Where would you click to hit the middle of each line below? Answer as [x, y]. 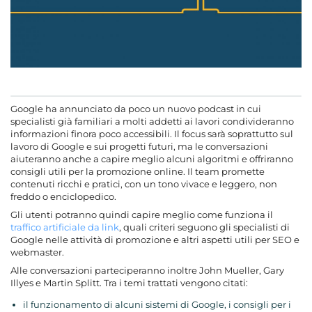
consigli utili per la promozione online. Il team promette [138, 171]
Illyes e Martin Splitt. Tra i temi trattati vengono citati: [129, 283]
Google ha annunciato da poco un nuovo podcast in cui [136, 109]
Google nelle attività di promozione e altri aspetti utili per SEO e [155, 240]
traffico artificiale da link [65, 227]
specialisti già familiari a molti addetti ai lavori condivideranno [152, 121]
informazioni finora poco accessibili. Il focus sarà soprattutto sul [152, 134]
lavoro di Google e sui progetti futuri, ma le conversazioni [139, 146]
